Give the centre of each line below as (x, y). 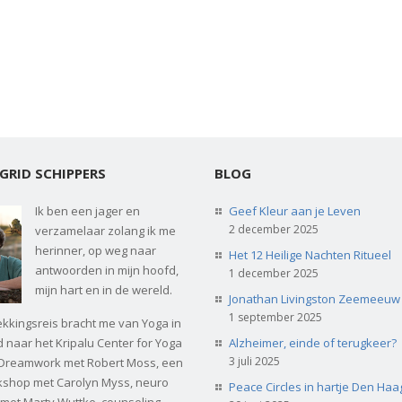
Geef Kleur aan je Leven (295, 210)
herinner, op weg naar (96, 250)
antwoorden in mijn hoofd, (107, 270)
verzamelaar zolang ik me (105, 230)
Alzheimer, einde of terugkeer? (313, 342)
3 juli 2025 (254, 361)
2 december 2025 (274, 229)
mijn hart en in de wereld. (104, 289)
